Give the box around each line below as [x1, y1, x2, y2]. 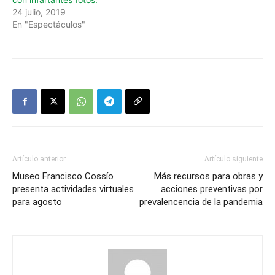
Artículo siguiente [204, 155, 263, 163]
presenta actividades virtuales [12, 184, 134, 195]
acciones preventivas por [161, 184, 263, 195]
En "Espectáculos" [12, 19, 85, 29]
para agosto [12, 196, 62, 207]
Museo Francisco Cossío [12, 171, 114, 182]
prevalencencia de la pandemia [139, 196, 263, 207]
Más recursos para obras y [154, 171, 263, 182]
